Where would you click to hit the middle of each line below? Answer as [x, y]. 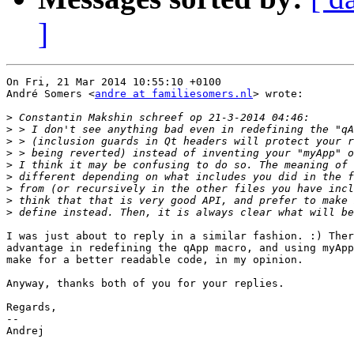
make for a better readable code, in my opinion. [155, 260]
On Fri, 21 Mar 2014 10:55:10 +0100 [114, 82]
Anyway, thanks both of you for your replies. [145, 284]
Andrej [25, 331]
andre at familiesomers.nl [174, 94]
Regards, [32, 307]
